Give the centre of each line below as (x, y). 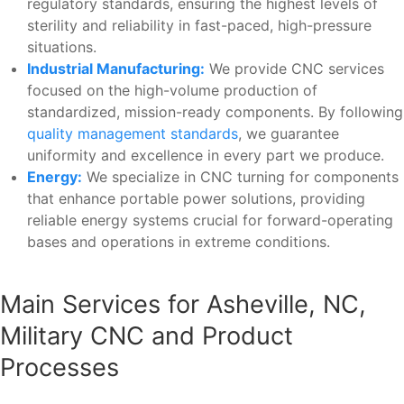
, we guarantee (289, 134)
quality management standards (133, 134)
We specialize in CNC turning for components (240, 177)
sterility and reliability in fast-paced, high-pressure (199, 26)
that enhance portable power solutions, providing (196, 199)
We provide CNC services (294, 69)
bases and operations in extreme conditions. (179, 242)
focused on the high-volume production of (172, 91)
